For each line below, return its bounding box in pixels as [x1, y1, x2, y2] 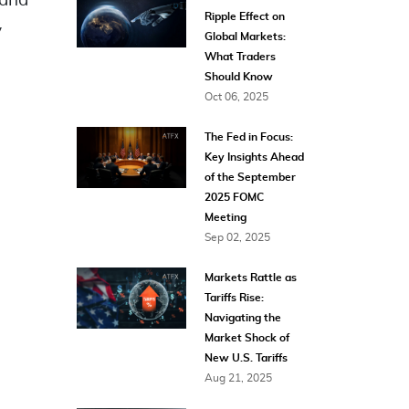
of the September [204, 172, 296, 183]
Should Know [204, 71, 273, 82]
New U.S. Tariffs [204, 352, 288, 363]
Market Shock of [204, 332, 289, 343]
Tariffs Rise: [204, 292, 264, 303]
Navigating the [204, 312, 281, 323]
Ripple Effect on [204, 11, 285, 22]
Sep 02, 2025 [204, 232, 270, 243]
